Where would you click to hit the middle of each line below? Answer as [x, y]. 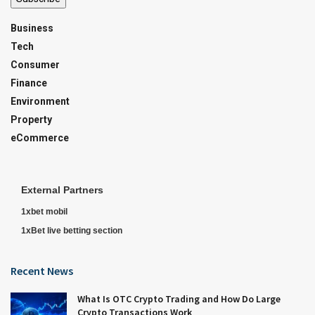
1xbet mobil [44, 212]
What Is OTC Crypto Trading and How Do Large [179, 299]
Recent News [42, 271]
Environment [40, 102]
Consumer [35, 65]
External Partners [62, 190]
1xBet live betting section [72, 231]
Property [31, 120]
